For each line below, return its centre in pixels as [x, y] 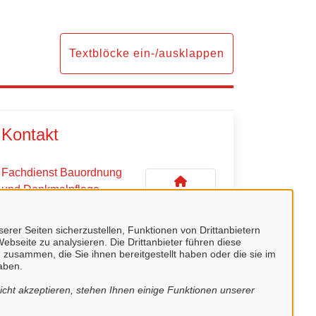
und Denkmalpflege [50, 189]
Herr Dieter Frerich [48, 304]
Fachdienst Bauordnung [62, 172]
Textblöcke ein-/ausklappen [147, 53]
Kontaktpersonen [65, 251]
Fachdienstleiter [37, 288]
